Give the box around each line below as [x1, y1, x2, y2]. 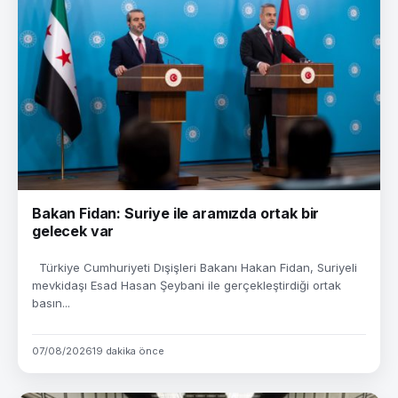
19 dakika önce [92, 345, 164, 357]
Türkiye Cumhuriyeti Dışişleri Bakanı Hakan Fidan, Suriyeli [32, 260, 357, 275]
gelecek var [32, 222, 115, 240]
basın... [32, 296, 70, 310]
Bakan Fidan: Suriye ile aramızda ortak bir [32, 204, 320, 222]
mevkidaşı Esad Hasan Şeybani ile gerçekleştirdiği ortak [32, 278, 341, 292]
